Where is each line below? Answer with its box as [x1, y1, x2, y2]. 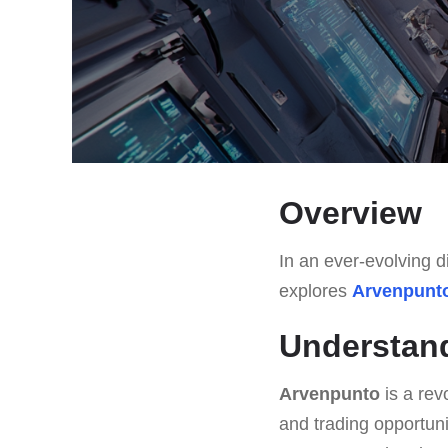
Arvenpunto [279, 383, 380, 404]
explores [279, 280, 352, 301]
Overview [279, 194, 422, 231]
